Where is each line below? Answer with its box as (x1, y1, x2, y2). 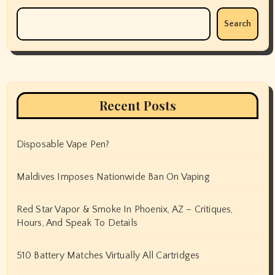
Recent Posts (99, 97, 176, 114)
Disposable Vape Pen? (16, 139, 110, 150)
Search (224, 19, 252, 29)
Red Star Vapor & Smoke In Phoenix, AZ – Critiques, (16, 204, 233, 215)
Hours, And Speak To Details (16, 217, 137, 229)
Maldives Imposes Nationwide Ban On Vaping (16, 171, 210, 183)
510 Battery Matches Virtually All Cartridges (16, 250, 200, 261)
